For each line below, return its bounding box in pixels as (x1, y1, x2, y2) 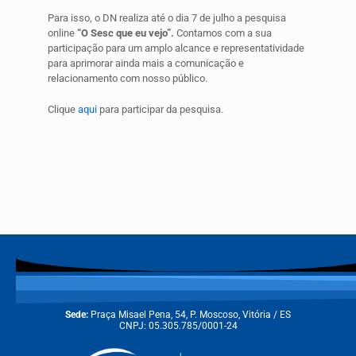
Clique (48, 103, 78, 115)
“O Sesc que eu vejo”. (77, 26, 174, 39)
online (48, 26, 77, 39)
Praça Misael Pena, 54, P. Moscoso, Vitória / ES (91, 308, 291, 320)
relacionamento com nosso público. (48, 72, 207, 84)
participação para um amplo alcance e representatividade (48, 41, 304, 54)
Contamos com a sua (174, 26, 272, 39)
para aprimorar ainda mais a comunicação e (48, 56, 244, 69)
